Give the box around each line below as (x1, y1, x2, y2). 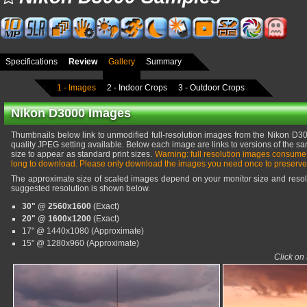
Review (69, 57, 97, 66)
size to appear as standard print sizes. (11, 149, 155, 159)
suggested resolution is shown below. (11, 184, 150, 193)
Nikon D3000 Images (11, 106, 131, 120)
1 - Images (57, 82, 96, 93)
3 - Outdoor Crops (178, 82, 245, 93)
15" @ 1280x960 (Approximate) (22, 238, 139, 248)
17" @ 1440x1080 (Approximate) (22, 226, 144, 236)
